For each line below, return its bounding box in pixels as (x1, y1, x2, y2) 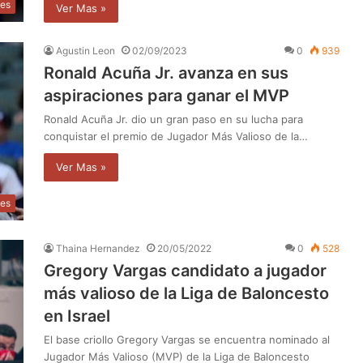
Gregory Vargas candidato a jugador (44, 260, 327, 280)
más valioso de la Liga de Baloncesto (44, 283, 329, 303)
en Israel (44, 305, 110, 326)
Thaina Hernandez (56, 241, 140, 254)
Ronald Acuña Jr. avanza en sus (44, 62, 288, 83)
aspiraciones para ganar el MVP (44, 85, 289, 105)
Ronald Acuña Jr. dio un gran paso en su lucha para (44, 112, 303, 126)
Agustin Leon (56, 44, 115, 57)
